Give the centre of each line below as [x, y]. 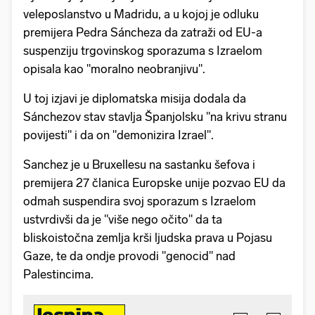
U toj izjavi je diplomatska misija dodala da [135, 99]
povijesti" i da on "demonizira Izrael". [118, 135]
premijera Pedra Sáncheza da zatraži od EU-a [143, 33]
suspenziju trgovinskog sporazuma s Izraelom [143, 51]
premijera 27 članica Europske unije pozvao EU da [154, 183]
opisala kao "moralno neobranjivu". [114, 69]
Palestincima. [58, 275]
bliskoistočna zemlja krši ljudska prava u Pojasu [148, 238]
